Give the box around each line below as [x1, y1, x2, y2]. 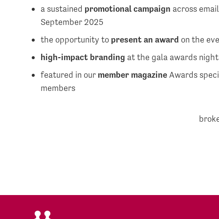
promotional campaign [85, 3, 171, 14]
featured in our [41, 69, 98, 80]
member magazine [98, 69, 170, 80]
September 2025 [41, 16, 104, 27]
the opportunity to [41, 34, 111, 44]
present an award [111, 34, 179, 44]
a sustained [41, 3, 85, 14]
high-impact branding [41, 51, 126, 62]
